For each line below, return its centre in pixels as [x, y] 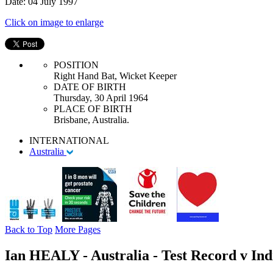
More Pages [78, 229]
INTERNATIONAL [69, 140]
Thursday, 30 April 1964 [101, 97]
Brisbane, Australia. [91, 119]
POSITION [76, 65]
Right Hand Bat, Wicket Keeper [115, 76]
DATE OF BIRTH [90, 87]
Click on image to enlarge [54, 22]
